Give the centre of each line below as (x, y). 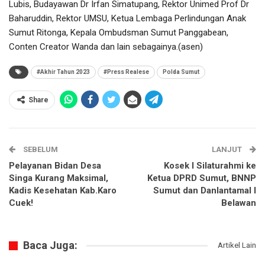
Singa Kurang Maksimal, (59, 178)
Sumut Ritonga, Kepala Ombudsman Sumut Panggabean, (119, 33)
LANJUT (228, 150)
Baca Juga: (50, 245)
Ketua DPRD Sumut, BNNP (202, 178)
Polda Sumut (181, 72)
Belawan (239, 203)
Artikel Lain (237, 245)
